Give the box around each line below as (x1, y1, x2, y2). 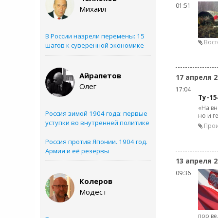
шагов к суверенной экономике (45, 41, 144, 50)
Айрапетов (79, 71, 121, 80)
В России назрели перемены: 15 (45, 32, 145, 40)
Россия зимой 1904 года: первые (45, 109, 147, 118)
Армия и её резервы (45, 146, 109, 155)
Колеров (79, 176, 112, 186)
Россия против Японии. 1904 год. (45, 137, 147, 146)
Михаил (79, 4, 106, 14)
